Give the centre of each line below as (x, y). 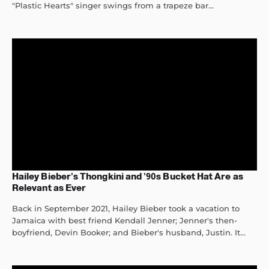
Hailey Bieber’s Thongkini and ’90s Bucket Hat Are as (128, 177)
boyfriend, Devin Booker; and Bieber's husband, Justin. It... (129, 233)
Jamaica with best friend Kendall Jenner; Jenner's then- (125, 221)
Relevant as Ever (49, 188)
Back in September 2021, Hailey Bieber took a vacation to (126, 209)
